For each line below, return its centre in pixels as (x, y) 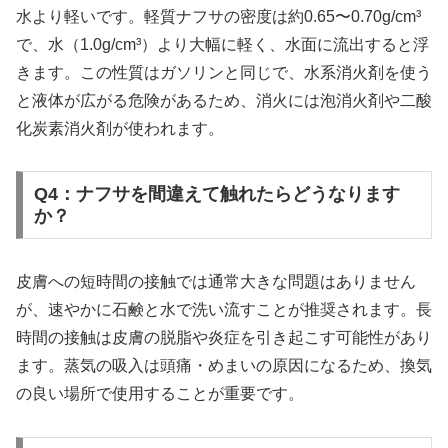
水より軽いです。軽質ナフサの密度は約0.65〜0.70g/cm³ (218, 16)
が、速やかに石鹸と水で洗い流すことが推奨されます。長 (224, 310)
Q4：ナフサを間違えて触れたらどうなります (216, 194)
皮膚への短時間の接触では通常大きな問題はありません (216, 282)
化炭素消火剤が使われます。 (120, 128)
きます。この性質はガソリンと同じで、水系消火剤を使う (224, 72)
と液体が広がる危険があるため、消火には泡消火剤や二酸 (224, 100)
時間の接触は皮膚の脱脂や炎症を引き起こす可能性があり (224, 338)
